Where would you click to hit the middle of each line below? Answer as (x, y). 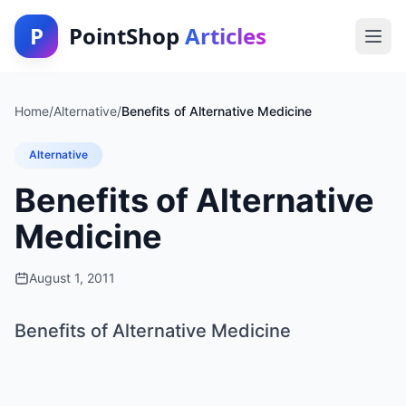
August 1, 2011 (72, 278)
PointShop (127, 36)
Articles (226, 36)
